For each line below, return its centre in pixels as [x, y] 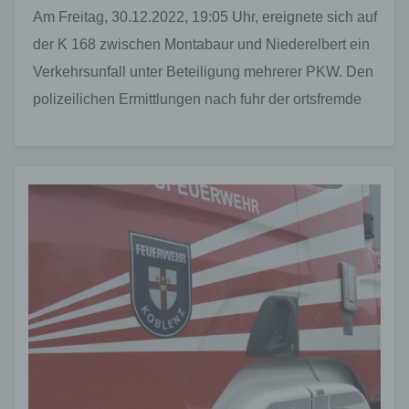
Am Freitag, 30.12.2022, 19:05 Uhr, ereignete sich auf [205, 16]
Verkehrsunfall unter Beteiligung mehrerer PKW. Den [203, 71]
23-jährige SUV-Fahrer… [114, 126]
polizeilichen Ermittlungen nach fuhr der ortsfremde [197, 99]
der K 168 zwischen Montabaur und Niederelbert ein [201, 44]
